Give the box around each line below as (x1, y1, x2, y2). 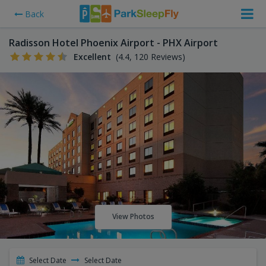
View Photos (112, 211, 154, 222)
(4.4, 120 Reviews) (115, 51, 185, 62)
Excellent (73, 51, 111, 62)
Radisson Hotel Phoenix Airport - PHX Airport (9, 36, 218, 49)
